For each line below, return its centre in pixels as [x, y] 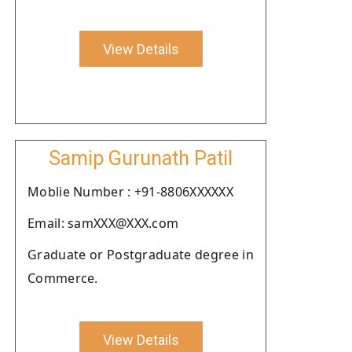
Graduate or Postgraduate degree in [141, 255]
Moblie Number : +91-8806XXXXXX [130, 192]
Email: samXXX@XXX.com [103, 223]
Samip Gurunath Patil [141, 158]
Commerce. [63, 278]
